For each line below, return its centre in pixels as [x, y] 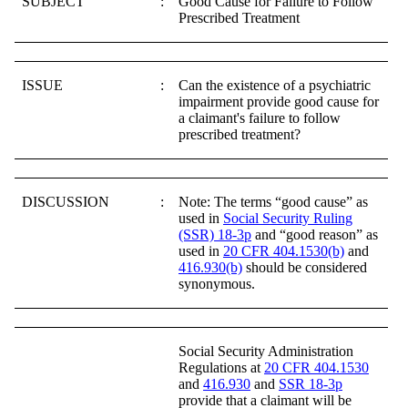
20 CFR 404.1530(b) [284, 250]
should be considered [305, 267]
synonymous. [217, 283]
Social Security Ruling [288, 218]
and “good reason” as [315, 234]
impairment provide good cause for [279, 101]
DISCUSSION [66, 201]
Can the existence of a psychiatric [275, 85]
